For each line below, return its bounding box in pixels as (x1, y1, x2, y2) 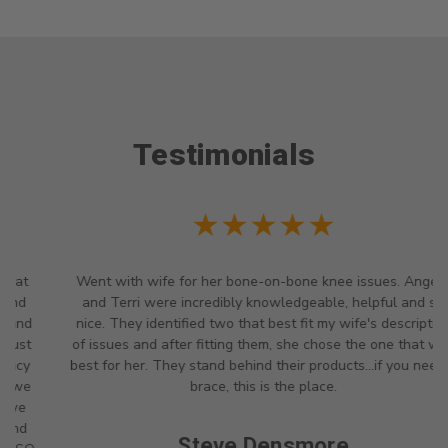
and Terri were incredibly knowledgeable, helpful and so (43, 293, 405, 313)
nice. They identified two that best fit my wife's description (36, 314, 412, 334)
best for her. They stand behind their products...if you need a (30, 356, 418, 376)
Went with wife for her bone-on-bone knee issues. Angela (37, 272, 411, 292)
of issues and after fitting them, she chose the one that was (32, 335, 416, 355)
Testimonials (133, 137, 315, 173)
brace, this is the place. (150, 377, 298, 397)
